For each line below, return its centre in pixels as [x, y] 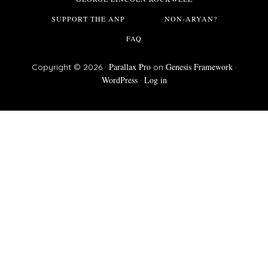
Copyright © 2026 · [70, 67]
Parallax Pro [130, 66]
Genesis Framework [199, 66]
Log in [155, 80]
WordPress [119, 80]
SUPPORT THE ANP [88, 18]
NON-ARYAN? [191, 18]
